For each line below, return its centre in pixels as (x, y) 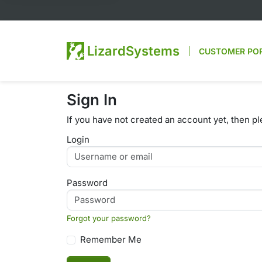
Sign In (92, 100)
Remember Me (111, 240)
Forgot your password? (109, 218)
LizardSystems (133, 51)
